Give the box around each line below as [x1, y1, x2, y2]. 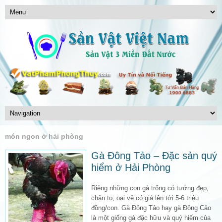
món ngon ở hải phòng [5, 132, 83, 140]
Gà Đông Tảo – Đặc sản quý [91, 150, 217, 161]
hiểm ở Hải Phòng [91, 162, 170, 173]
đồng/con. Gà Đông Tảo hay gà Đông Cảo [91, 204, 211, 212]
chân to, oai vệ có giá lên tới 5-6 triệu [91, 194, 199, 202]
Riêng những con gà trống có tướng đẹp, [91, 184, 209, 192]
